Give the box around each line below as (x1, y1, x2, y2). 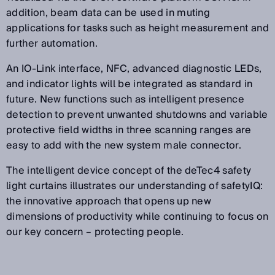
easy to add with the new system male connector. (6, 137, 242, 155)
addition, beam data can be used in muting (6, 4, 211, 22)
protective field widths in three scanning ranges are (6, 122, 252, 139)
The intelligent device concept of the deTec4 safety (6, 162, 252, 180)
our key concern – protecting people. (6, 223, 184, 241)
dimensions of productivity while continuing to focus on (6, 208, 269, 226)
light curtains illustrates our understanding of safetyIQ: (6, 177, 263, 195)
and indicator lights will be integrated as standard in (6, 76, 253, 93)
